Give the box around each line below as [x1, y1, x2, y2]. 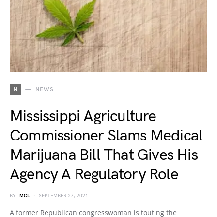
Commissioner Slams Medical [10, 126, 203, 145]
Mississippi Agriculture [10, 107, 156, 126]
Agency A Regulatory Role [10, 165, 178, 184]
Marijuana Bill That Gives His [10, 146, 198, 165]
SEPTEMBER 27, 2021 [39, 193, 88, 199]
